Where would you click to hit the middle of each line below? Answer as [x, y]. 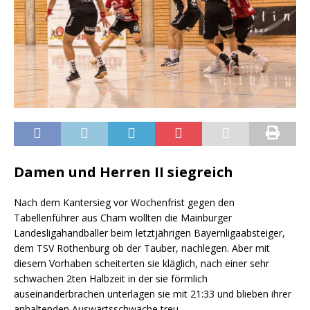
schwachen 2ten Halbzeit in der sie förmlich [111, 278]
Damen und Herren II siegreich [124, 172]
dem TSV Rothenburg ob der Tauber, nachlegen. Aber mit [142, 248]
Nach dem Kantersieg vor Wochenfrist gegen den [124, 202]
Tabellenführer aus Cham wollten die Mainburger [123, 217]
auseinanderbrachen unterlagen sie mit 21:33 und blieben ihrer [153, 293]
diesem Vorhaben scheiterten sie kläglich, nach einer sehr [142, 263]
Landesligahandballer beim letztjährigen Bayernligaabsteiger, [149, 232]
